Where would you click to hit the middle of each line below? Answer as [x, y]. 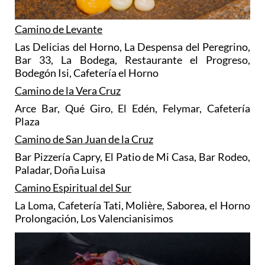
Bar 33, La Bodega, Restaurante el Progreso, [132, 59]
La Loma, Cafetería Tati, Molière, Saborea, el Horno [132, 205]
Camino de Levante [59, 29]
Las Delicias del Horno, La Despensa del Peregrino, [132, 46]
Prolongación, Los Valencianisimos [94, 218]
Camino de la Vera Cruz [68, 90]
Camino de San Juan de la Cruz [84, 139]
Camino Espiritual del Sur [73, 187]
